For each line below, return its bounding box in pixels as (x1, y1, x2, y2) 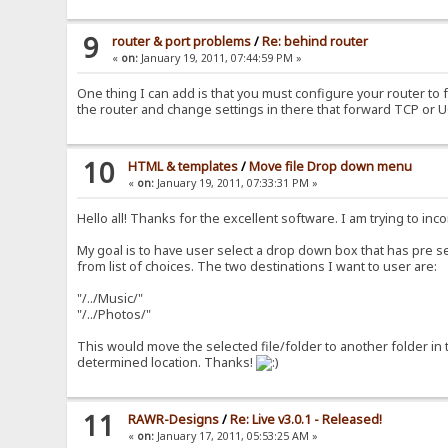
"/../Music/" (77, 290, 144, 308)
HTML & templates (128, 158, 239, 176)
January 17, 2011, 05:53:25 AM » (154, 429, 319, 444)
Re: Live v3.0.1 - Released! (230, 411, 383, 429)
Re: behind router (262, 33, 369, 51)
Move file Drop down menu (249, 158, 413, 176)
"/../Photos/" (77, 306, 152, 324)
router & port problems (112, 33, 252, 51)
